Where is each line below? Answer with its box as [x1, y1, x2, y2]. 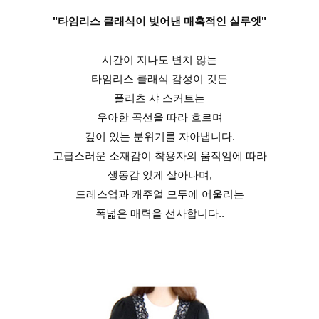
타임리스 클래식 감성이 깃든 [91, 72, 228, 85]
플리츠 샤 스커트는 [114, 91, 205, 104]
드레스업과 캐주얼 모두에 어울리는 [75, 187, 244, 200]
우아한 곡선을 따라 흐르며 [96, 110, 223, 123]
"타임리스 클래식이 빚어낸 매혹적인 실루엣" [53, 14, 266, 27]
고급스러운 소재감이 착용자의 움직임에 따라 [52, 149, 267, 162]
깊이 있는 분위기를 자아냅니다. [84, 130, 235, 142]
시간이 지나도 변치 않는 [102, 53, 217, 66]
